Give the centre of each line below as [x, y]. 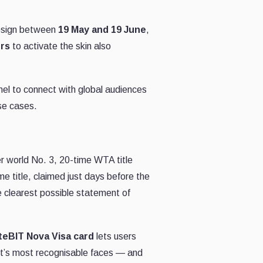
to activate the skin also [60, 46]
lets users [115, 236]
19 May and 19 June [102, 29]
